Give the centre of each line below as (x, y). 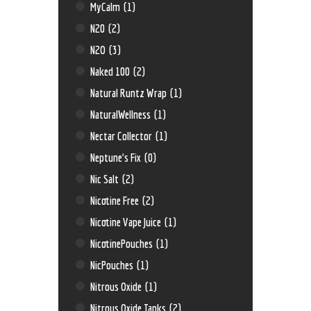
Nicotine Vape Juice (127, 221)
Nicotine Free (116, 200)
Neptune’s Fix (117, 157)
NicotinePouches (123, 243)
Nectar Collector (123, 135)
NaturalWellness (122, 114)
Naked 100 (111, 71)
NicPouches (113, 264)
